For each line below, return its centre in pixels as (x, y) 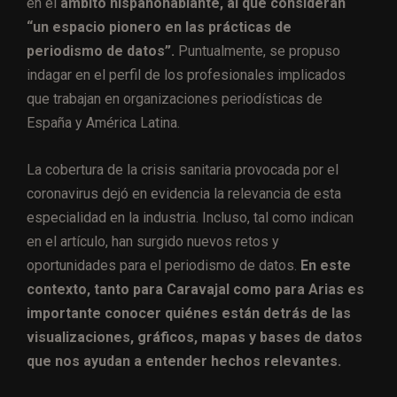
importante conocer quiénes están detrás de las (189, 313)
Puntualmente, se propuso (257, 51)
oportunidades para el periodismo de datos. (162, 265)
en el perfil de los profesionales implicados (210, 74)
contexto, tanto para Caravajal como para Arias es (195, 289)
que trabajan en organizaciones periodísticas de (175, 98)
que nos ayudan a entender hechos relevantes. (186, 361)
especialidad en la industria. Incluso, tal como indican (190, 217)
